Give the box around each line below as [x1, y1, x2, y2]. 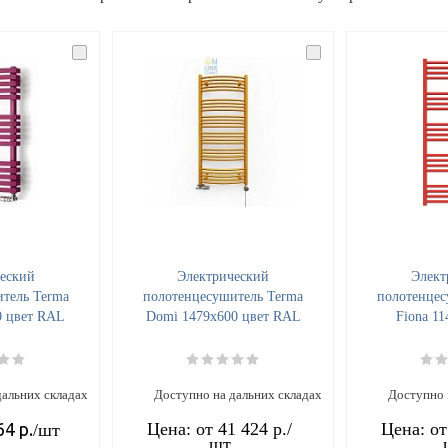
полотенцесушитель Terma [143, 289, 303, 305]
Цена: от [147, 419, 218, 440]
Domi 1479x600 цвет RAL [145, 309, 301, 325]
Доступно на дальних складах [154, 387, 322, 403]
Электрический [177, 269, 269, 285]
